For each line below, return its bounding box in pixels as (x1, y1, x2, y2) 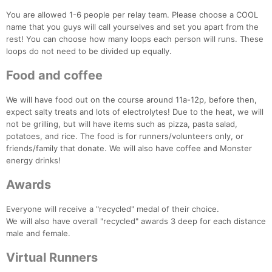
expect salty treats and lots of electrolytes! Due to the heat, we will (6, 107, 263, 117)
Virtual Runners (6, 250, 98, 265)
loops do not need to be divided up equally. (6, 46, 172, 56)
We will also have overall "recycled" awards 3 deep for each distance (6, 216, 266, 226)
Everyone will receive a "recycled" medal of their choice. (6, 204, 219, 214)
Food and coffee (6, 68, 103, 83)
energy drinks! (6, 155, 61, 166)
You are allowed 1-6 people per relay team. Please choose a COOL (6, 10, 258, 20)
